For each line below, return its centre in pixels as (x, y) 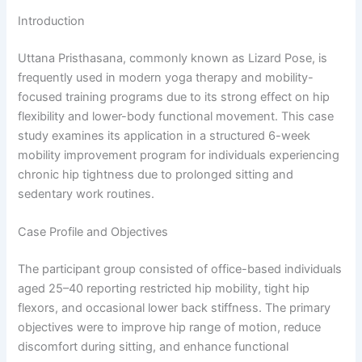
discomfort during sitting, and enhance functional (154, 346)
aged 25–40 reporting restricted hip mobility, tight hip (164, 288)
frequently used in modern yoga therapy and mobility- (166, 77)
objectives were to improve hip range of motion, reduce (170, 327)
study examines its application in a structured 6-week (164, 135)
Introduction (52, 21)
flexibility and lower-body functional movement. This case (176, 116)
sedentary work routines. (86, 194)
